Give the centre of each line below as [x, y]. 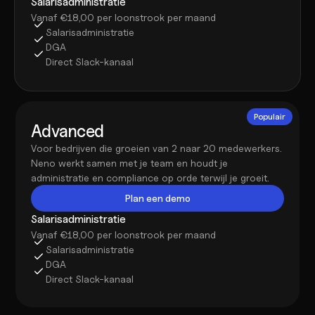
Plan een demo [157, 198]
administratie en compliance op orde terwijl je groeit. [150, 178]
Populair [270, 116]
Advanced [67, 131]
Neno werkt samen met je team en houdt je [129, 163]
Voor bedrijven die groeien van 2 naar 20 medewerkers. [156, 148]
